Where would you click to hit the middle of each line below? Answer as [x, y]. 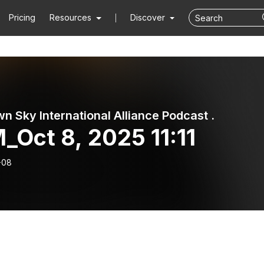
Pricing [22, 17]
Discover [148, 17]
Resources [71, 17]
